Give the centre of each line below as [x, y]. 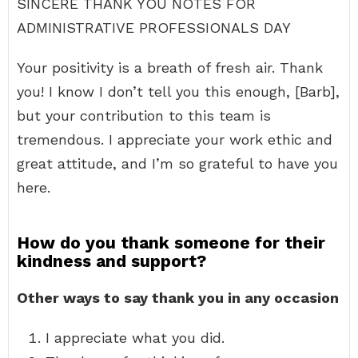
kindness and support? [111, 261]
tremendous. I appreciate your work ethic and [175, 139]
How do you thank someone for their [171, 243]
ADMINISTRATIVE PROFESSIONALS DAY [154, 28]
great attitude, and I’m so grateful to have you [177, 163]
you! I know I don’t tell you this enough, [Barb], [178, 91]
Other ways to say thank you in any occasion [178, 298]
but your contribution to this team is [144, 115]
